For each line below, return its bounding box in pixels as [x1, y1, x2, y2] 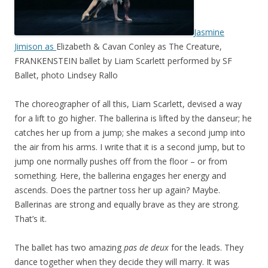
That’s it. [14, 213, 47, 224]
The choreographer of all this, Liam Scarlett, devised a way [14, 98, 242, 109]
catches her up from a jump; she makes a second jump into [14, 127, 245, 138]
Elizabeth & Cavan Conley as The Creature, [56, 41, 222, 52]
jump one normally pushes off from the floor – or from [14, 156, 227, 167]
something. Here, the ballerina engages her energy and [14, 170, 226, 181]
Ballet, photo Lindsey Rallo [14, 69, 118, 81]
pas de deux [124, 242, 169, 253]
